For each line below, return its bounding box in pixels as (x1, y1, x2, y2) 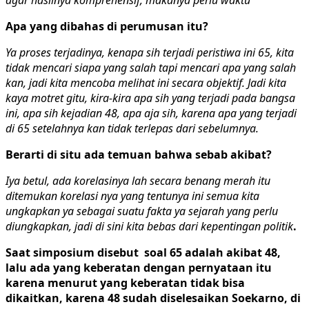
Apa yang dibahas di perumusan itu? (6, 18, 208, 34)
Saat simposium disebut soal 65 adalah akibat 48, (6, 244, 281, 260)
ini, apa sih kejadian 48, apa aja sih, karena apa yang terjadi (6, 105, 297, 121)
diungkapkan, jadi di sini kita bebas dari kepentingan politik (6, 218, 293, 234)
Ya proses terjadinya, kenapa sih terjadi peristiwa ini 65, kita (6, 44, 294, 60)
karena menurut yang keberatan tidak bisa (6, 275, 245, 290)
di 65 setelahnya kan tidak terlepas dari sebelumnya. (6, 120, 259, 136)
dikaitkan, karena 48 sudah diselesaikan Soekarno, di (6, 290, 301, 306)
